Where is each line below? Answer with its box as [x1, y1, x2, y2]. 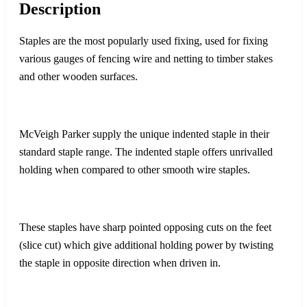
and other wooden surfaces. [19, 70, 138, 82]
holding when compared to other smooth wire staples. [19, 163, 250, 175]
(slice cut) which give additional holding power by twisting [19, 238, 273, 251]
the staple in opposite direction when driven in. [19, 256, 221, 269]
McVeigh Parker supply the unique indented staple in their [19, 127, 269, 140]
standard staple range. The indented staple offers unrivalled [19, 145, 273, 158]
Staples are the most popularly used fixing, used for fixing [19, 34, 268, 47]
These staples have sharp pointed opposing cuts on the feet [19, 221, 271, 233]
